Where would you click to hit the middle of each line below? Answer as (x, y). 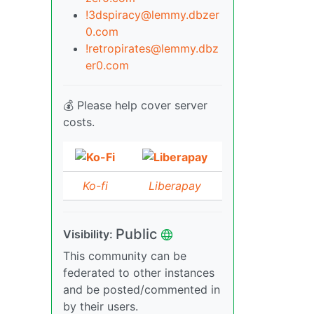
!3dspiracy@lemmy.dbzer (152, 15)
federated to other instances (139, 273)
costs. (79, 122)
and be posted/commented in (142, 290)
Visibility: (89, 234)
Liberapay (175, 186)
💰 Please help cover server (135, 105)
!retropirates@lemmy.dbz (152, 49)
